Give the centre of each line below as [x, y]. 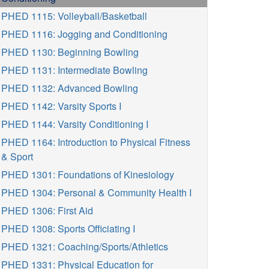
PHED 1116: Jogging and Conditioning [84, 34]
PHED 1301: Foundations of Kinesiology [88, 174]
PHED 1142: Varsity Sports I [61, 106]
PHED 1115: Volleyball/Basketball [74, 16]
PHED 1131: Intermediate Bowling [74, 70]
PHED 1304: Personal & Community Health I [96, 192]
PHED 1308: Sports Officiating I [68, 228]
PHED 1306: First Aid [47, 210]
